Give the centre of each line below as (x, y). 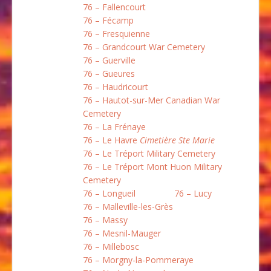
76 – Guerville (109, 60)
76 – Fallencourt (114, 7)
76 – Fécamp (108, 21)
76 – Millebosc (111, 247)
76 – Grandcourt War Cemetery (144, 47)
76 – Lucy (193, 194)
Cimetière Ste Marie (177, 140)
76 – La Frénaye (114, 127)
